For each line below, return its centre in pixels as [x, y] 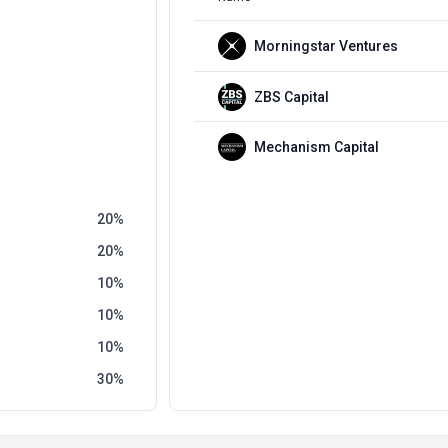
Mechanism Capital [316, 146]
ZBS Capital [291, 96]
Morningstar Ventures [325, 46]
